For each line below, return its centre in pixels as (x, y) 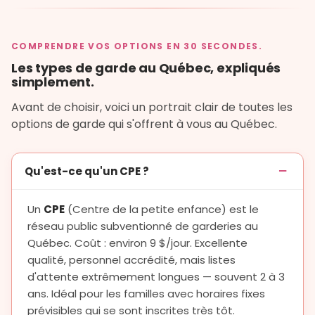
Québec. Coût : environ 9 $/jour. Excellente (137, 243)
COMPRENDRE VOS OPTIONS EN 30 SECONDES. (137, 46)
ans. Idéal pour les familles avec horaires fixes (146, 294)
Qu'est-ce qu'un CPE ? (87, 172)
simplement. (53, 82)
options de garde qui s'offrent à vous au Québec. (144, 124)
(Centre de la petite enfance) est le (162, 210)
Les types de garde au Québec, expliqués (146, 68)
